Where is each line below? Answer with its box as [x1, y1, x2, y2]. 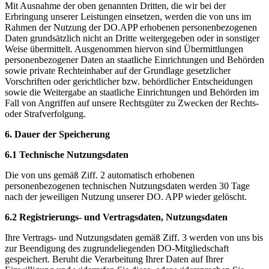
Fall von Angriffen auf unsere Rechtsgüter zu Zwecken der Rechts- [5, 97, 259, 108]
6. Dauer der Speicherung [5, 128, 110, 139]
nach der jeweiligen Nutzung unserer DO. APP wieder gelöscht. [5, 191, 247, 202]
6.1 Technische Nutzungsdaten [5, 149, 128, 160]
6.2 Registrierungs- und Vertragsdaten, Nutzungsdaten [5, 211, 228, 222]
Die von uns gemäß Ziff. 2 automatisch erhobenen [5, 169, 195, 180]
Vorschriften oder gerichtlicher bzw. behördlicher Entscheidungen [5, 76, 253, 86]
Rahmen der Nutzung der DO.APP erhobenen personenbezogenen [5, 22, 257, 32]
